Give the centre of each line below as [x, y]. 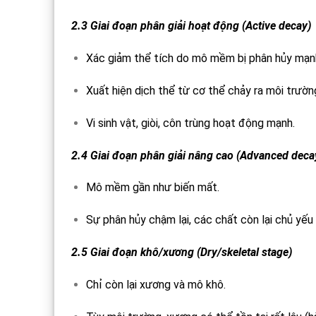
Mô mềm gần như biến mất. [152, 188]
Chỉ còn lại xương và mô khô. [156, 284]
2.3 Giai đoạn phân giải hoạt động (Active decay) [191, 26]
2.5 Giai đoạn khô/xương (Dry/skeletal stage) [182, 253]
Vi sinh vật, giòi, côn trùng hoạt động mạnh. [190, 123]
